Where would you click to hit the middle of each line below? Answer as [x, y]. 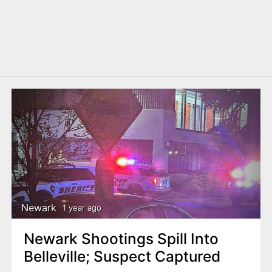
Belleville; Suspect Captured [122, 257]
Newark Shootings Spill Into [121, 239]
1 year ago [82, 207]
